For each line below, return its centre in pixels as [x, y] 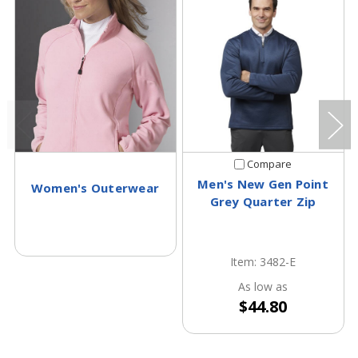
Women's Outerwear [95, 187]
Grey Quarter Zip [263, 201]
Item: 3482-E [263, 261]
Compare [269, 163]
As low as [263, 286]
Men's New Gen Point [263, 183]
